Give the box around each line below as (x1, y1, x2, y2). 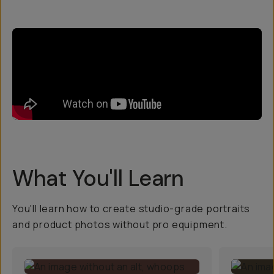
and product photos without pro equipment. (12, 218, 228, 231)
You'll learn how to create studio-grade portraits (12, 202, 251, 215)
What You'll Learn (12, 164, 184, 193)
